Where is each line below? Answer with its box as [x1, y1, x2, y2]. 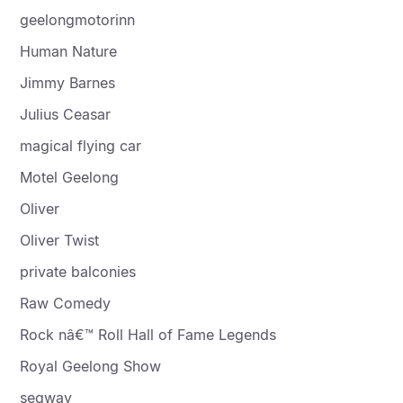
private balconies [20, 262, 137, 281]
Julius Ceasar [20, 104, 112, 123]
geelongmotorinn [20, 10, 136, 29]
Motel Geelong [20, 167, 120, 186]
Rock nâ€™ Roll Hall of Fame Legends [20, 325, 277, 344]
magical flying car [20, 136, 142, 155]
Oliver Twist [20, 230, 100, 249]
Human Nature [20, 41, 118, 60]
